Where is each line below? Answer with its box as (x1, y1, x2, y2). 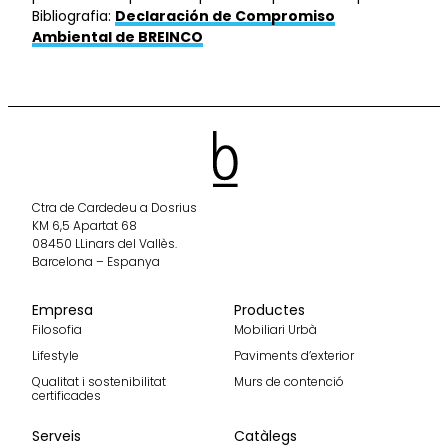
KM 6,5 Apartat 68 (32, 216, 137, 234)
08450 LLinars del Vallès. (32, 234, 177, 252)
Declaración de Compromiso (115, 6, 335, 26)
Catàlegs (234, 425, 297, 446)
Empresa (32, 299, 93, 320)
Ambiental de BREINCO (32, 27, 203, 47)
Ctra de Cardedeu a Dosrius (32, 198, 197, 216)
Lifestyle (32, 346, 79, 364)
